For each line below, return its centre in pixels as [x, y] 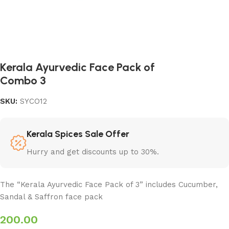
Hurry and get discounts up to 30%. [93, 152]
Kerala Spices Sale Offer [78, 134]
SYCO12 [33, 101]
